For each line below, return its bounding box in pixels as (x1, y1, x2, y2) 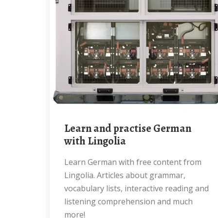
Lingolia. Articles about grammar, (64, 170, 185, 181)
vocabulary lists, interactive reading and (64, 183, 209, 194)
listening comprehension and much (64, 196, 193, 207)
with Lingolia (64, 134, 126, 148)
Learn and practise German (64, 121, 70, 136)
